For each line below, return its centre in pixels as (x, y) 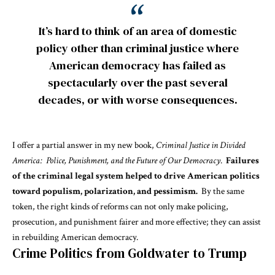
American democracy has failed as (137, 66)
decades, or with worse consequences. (137, 100)
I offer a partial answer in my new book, (83, 145)
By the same (221, 192)
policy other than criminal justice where (137, 48)
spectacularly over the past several (137, 83)
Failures (242, 161)
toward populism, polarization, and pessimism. (105, 192)
